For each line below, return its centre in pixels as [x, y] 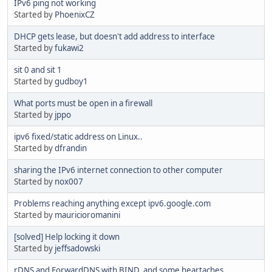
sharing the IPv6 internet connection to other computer [118, 170]
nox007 [69, 182]
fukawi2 [69, 48]
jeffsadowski [77, 249]
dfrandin [71, 148]
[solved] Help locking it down [67, 237]
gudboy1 [71, 82]
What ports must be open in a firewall [83, 104]
